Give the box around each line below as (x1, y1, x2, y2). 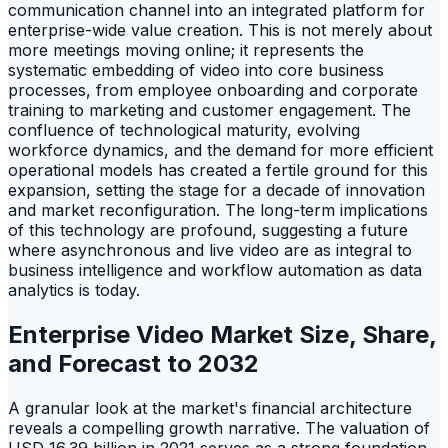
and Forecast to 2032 (8, 348, 259, 378)
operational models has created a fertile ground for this (8, 159, 428, 180)
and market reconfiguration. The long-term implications (8, 199, 428, 220)
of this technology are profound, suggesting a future (8, 219, 408, 240)
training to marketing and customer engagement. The (8, 99, 411, 120)
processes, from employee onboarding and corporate (8, 79, 418, 100)
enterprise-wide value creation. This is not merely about (8, 19, 432, 40)
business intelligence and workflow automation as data (8, 259, 422, 280)
